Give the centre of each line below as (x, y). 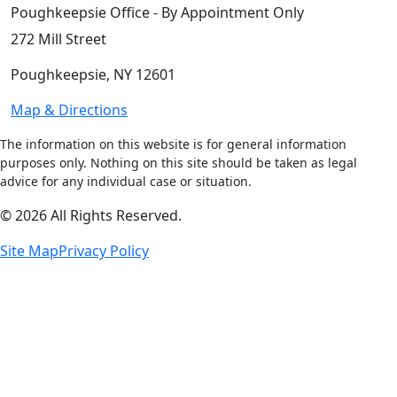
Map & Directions (69, 110)
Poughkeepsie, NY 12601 (93, 75)
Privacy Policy (104, 251)
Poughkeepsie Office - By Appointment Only (157, 13)
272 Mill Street (58, 39)
